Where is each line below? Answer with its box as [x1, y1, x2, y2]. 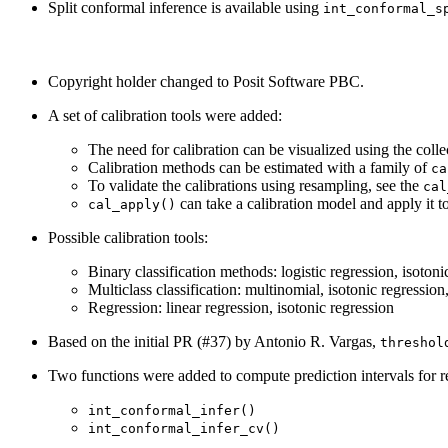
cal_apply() [88, 197, 176, 213]
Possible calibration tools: [48, 229, 208, 247]
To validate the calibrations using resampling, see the [88, 177, 423, 195]
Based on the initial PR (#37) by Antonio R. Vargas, [48, 333, 380, 351]
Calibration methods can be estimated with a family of [88, 159, 431, 177]
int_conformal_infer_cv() [88, 421, 280, 437]
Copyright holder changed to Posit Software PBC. [48, 73, 364, 91]
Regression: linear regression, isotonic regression [88, 299, 394, 317]
